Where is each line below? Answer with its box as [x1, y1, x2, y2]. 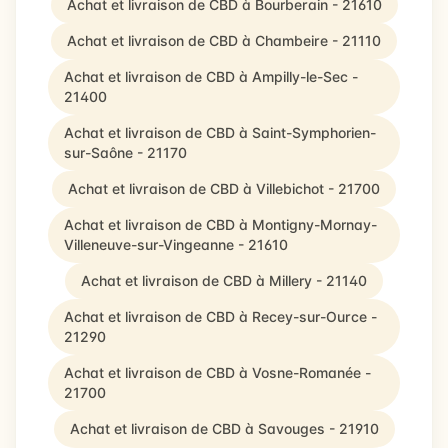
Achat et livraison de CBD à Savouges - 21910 [69, 420, 379, 437]
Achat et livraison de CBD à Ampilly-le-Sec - [64, 68, 358, 85]
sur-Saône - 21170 [64, 144, 187, 161]
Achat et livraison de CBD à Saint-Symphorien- [64, 124, 376, 141]
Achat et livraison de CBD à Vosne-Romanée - [64, 364, 371, 381]
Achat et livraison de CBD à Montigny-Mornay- [64, 216, 377, 233]
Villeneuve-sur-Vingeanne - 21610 [64, 236, 288, 253]
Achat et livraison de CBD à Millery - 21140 [81, 272, 367, 289]
